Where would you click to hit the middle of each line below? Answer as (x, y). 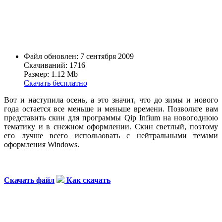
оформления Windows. (42, 145)
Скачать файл (29, 180)
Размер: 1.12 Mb (51, 74)
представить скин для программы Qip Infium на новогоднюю (111, 118)
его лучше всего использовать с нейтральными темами (111, 136)
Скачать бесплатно (55, 83)
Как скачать (88, 180)
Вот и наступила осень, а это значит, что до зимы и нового (111, 100)
